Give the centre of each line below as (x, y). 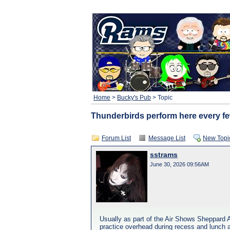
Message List (167, 138)
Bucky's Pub (134, 98)
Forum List (116, 138)
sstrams (164, 155)
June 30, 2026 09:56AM (179, 164)
